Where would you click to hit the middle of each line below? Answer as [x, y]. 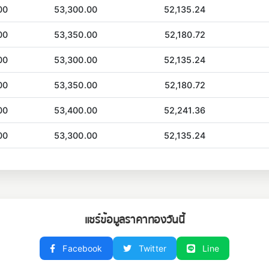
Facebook [81, 248]
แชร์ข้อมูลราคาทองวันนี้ [134, 220]
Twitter [151, 248]
